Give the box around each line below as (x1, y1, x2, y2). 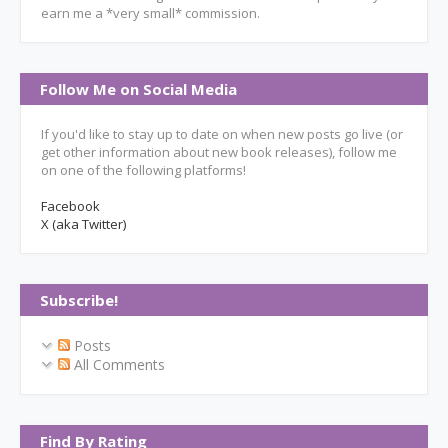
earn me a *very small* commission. (41, 4, 260, 22)
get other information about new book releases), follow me (41, 143, 397, 161)
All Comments (70, 355, 165, 374)
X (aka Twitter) (41, 215, 126, 233)
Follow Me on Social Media (40, 79, 237, 99)
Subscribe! (40, 290, 118, 310)
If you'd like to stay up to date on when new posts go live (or (41, 125, 403, 143)
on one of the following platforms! (41, 161, 246, 179)
